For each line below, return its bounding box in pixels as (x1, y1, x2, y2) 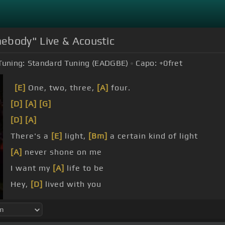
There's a (11, 131, 51, 141)
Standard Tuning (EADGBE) (27, 58, 129, 68)
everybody (30, 195, 75, 205)
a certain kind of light (107, 131, 198, 141)
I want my (11, 163, 53, 173)
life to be (64, 163, 104, 173)
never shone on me (22, 147, 102, 157)
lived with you (43, 179, 101, 189)
